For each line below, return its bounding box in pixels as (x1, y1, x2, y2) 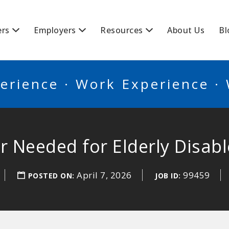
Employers (34, 25, 76, 36)
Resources (100, 25, 143, 36)
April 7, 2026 (77, 169, 132, 181)
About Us (167, 25, 204, 36)
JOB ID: (155, 171, 181, 180)
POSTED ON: (28, 171, 77, 180)
